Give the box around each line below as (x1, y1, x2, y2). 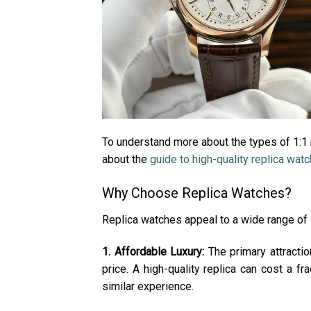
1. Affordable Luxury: (102, 245, 204, 259)
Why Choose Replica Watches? (102, 185, 292, 202)
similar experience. (102, 280, 194, 294)
